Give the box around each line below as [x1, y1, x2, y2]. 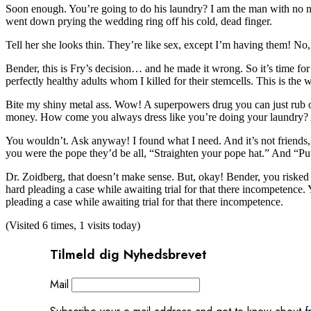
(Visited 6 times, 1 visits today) [6, 219, 140, 231]
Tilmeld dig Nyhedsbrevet [50, 244, 207, 264]
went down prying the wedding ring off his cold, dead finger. [6, 15, 272, 27]
